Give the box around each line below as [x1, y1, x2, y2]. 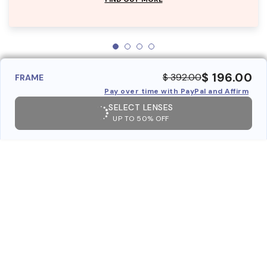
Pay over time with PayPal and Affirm [104, 86, 249, 96]
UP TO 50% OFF [113, 113, 169, 123]
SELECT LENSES [108, 101, 173, 113]
